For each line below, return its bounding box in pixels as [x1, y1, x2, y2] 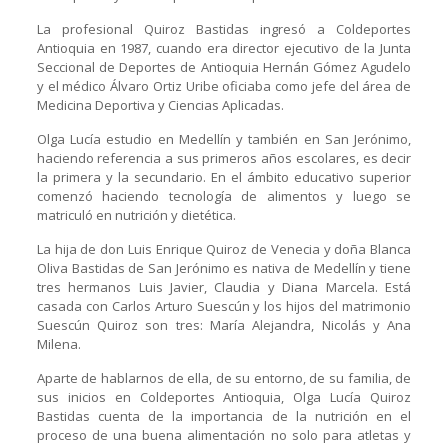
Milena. [36, 334, 81, 353]
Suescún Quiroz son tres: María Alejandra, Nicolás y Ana [36, 315, 412, 334]
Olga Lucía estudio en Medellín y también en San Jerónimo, [36, 129, 412, 148]
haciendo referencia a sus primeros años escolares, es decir [36, 148, 412, 167]
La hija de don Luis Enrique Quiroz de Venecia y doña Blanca [36, 239, 412, 258]
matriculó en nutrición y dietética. [36, 205, 236, 224]
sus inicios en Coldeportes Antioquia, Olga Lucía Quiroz [36, 387, 412, 406]
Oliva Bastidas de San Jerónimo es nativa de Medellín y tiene [36, 258, 412, 277]
